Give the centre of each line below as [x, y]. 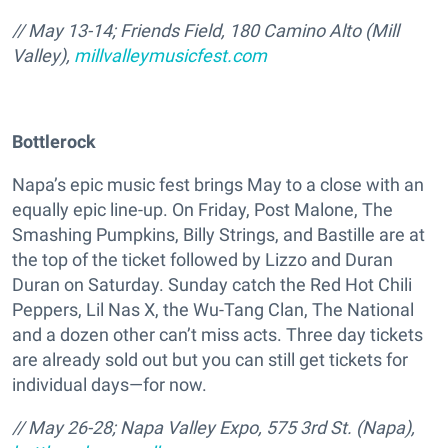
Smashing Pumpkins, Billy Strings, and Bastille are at [218, 235]
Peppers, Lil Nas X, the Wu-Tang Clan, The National [213, 310]
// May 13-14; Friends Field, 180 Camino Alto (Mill [205, 31]
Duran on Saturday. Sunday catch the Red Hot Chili [212, 285]
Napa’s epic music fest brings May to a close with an [218, 185]
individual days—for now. [109, 385]
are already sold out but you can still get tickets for [210, 360]
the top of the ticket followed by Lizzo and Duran [202, 260]
